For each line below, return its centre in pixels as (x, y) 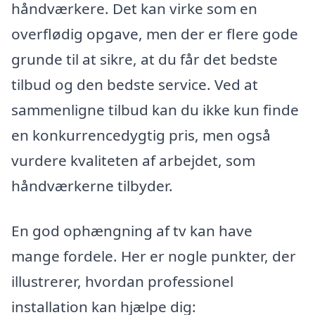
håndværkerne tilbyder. (92, 186)
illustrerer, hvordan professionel (122, 281)
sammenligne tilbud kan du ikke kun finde (155, 110)
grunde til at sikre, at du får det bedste (144, 59)
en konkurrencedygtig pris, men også (141, 135)
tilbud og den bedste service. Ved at (135, 85)
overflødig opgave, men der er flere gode (155, 34)
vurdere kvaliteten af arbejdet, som (133, 161)
